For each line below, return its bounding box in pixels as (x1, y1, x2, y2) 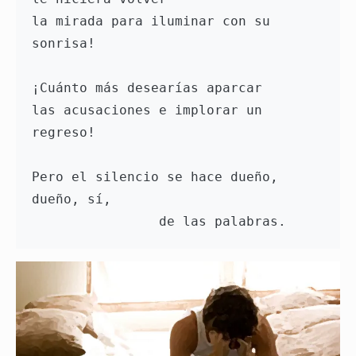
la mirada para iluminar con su (32, 14, 270, 29)
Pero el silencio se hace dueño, (32, 169, 278, 185)
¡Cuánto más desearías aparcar (32, 80, 270, 96)
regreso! (32, 125, 95, 141)
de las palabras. (159, 214, 286, 230)
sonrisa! (32, 36, 103, 52)
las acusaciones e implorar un (32, 103, 262, 118)
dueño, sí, (32, 192, 119, 207)
